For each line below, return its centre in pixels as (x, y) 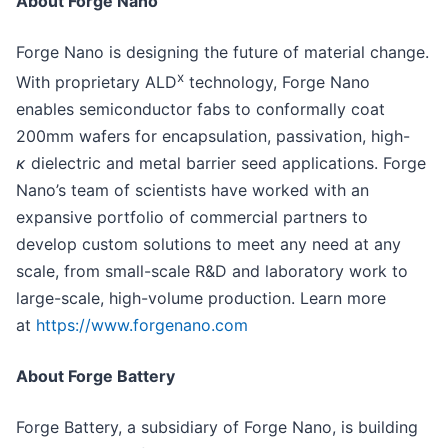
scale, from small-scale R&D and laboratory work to (212, 271)
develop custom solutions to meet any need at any (208, 244)
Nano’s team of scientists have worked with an (192, 190)
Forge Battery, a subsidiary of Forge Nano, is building (217, 427)
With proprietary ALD (96, 82)
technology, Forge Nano (277, 82)
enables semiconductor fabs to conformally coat (200, 109)
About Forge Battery (95, 376)
